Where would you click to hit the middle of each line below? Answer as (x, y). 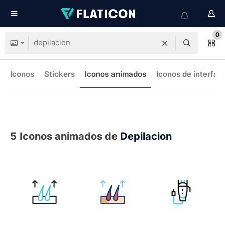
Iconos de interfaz (189, 74)
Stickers (60, 74)
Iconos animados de (70, 136)
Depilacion (146, 136)
